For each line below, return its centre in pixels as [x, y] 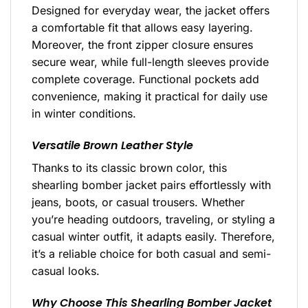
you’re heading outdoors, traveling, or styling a [153, 220]
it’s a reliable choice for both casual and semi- [151, 254]
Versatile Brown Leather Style [112, 146]
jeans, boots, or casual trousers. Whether [138, 202]
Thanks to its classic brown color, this [129, 168]
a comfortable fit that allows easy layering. [142, 28]
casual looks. [66, 271]
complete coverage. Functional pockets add [145, 79]
